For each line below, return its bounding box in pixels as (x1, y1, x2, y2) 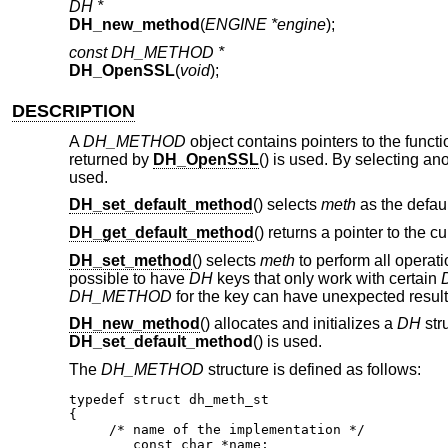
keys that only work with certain (212, 269, 441, 287)
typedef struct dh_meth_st (68, 391, 269, 407)
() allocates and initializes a (199, 315, 397, 333)
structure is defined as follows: (203, 360, 421, 378)
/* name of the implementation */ (68, 421, 365, 437)
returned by (68, 150, 153, 168)
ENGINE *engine (204, 16, 326, 34)
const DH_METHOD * (68, 44, 224, 62)
